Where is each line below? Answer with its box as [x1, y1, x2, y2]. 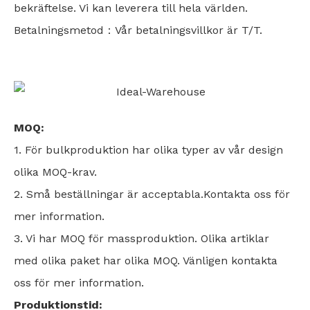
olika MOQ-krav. [14, 165, 97, 179]
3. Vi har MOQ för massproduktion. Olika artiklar [14, 231, 269, 245]
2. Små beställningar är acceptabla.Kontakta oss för [14, 187, 290, 201]
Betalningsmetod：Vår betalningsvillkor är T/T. [14, 23, 262, 37]
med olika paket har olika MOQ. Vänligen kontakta [14, 253, 277, 267]
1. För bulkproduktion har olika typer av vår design [14, 143, 283, 156]
